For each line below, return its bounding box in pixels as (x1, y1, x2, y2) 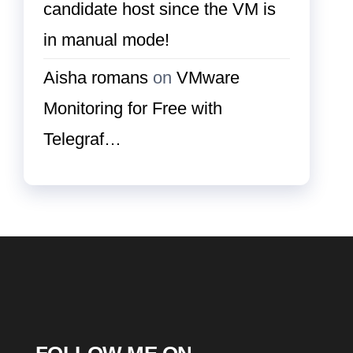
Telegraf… (43, 129, 121, 150)
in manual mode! (43, 30, 169, 50)
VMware (176, 68, 240, 88)
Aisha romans (43, 68, 148, 88)
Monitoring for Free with (43, 98, 222, 119)
